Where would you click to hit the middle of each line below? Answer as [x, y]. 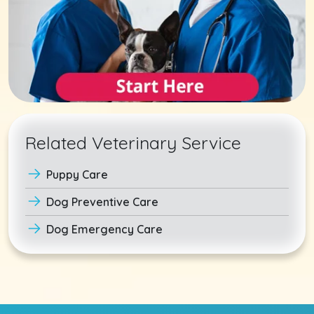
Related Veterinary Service [133, 143]
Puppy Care [77, 175]
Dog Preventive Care [102, 202]
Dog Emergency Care [104, 230]
